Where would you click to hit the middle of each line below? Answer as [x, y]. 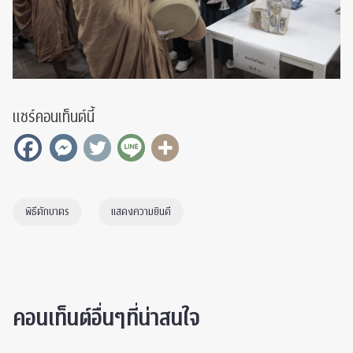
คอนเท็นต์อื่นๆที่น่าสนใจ [106, 318]
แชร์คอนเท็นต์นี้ [54, 117]
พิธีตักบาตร [47, 212]
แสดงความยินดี [141, 212]
